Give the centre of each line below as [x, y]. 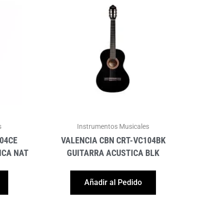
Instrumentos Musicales [113, 126]
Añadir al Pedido [113, 182]
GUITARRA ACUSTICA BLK [113, 153]
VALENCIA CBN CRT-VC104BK [113, 140]
